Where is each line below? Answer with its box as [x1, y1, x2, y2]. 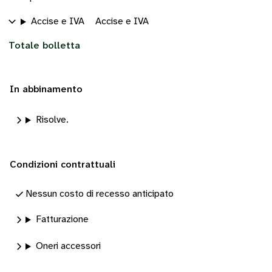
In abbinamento [10, 84, 83, 95]
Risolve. [35, 115, 69, 125]
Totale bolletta [8, 41, 80, 51]
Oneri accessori [35, 241, 101, 251]
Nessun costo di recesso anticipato [25, 189, 174, 199]
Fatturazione [35, 214, 89, 225]
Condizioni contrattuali [10, 160, 115, 170]
